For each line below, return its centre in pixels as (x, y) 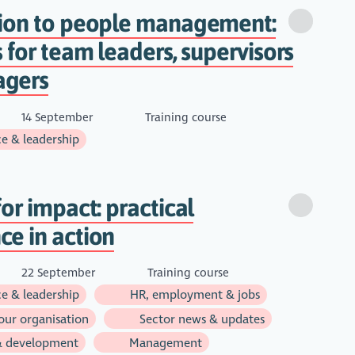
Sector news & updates (201, 319)
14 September (57, 117)
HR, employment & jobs (194, 295)
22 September (58, 272)
